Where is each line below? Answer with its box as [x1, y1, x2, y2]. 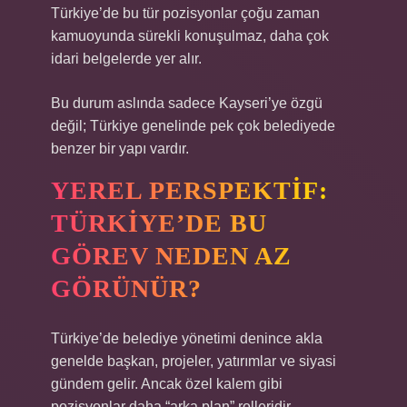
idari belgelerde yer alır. [51, 51, 202, 66]
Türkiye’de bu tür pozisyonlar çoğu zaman [51, 5, 320, 21]
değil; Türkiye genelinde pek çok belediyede [51, 118, 335, 134]
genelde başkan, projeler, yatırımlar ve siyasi [51, 353, 336, 369]
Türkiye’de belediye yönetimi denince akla [51, 331, 323, 346]
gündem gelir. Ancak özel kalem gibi [51, 376, 283, 392]
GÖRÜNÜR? [51, 274, 202, 303]
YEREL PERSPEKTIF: [51, 176, 328, 204]
